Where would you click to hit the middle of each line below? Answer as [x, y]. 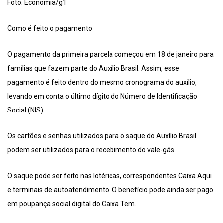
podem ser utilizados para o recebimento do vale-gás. [92, 150]
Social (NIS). [26, 110]
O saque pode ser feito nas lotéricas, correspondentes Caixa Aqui [110, 175]
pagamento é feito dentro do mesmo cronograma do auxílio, [102, 82]
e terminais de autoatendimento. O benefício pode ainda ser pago [110, 189]
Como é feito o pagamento [50, 28]
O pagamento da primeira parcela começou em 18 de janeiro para [111, 54]
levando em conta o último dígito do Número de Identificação [102, 96]
